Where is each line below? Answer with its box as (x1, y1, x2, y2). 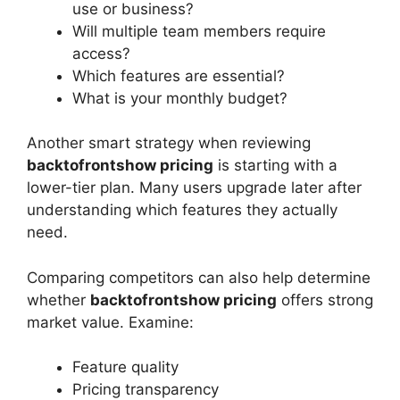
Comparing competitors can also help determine (27, 268, 371, 287)
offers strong (277, 290, 373, 309)
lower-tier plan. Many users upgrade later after (27, 179, 362, 197)
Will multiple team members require (72, 21, 326, 40)
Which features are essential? (72, 66, 285, 85)
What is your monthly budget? (72, 88, 287, 107)
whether (27, 290, 90, 309)
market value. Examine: (27, 312, 194, 331)
